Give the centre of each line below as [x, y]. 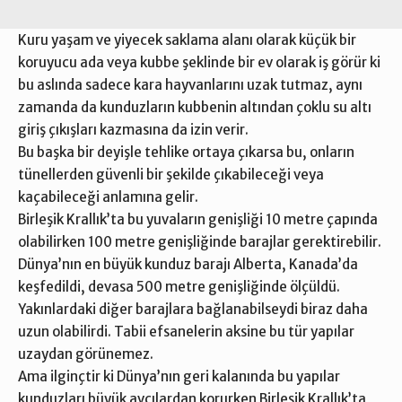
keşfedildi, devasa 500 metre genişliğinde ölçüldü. [179, 286]
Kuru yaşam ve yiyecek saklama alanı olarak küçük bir [187, 39]
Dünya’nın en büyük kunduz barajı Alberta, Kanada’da [188, 264]
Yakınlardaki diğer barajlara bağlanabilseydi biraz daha [193, 309]
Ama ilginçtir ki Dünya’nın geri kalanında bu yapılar [179, 376]
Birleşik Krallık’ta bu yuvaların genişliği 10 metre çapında [198, 219]
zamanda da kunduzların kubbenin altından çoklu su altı [195, 107]
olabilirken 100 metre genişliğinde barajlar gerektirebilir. [200, 241]
